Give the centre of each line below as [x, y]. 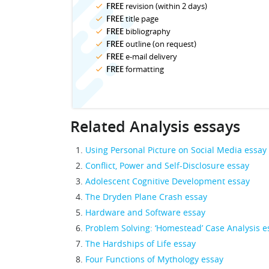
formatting [144, 69]
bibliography [147, 31]
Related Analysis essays [155, 127]
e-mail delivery [150, 56]
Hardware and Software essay [145, 212]
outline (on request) [160, 44]
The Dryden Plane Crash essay [146, 197]
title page [141, 19]
